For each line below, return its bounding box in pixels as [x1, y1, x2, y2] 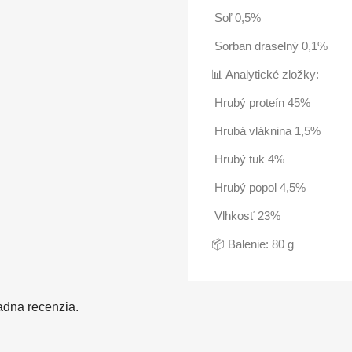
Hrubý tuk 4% [211, 152, 284, 166]
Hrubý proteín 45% [211, 96, 310, 109]
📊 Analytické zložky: [211, 68, 319, 81]
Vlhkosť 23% [211, 209, 280, 222]
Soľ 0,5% [211, 11, 261, 24]
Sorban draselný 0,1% [211, 39, 328, 53]
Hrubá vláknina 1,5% [211, 124, 321, 137]
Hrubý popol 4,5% [211, 181, 306, 194]
